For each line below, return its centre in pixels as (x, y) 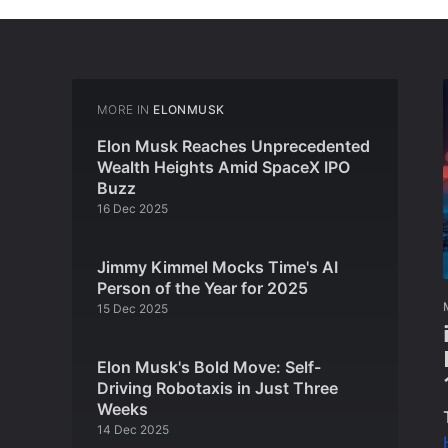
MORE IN (123, 109)
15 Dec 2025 (132, 308)
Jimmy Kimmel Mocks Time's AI (217, 266)
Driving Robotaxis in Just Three (217, 387)
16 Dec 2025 (132, 208)
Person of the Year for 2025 (202, 287)
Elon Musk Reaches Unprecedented (233, 145)
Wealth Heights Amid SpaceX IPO (223, 166)
